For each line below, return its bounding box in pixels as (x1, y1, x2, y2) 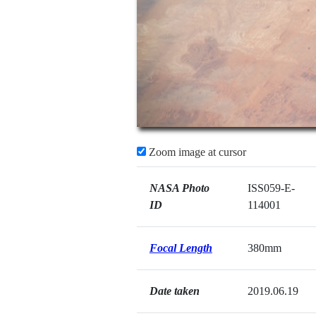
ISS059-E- (247, 182, 295, 194)
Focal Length (149, 242, 212, 254)
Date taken (149, 285, 200, 297)
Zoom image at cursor (145, 146, 246, 158)
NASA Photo (149, 182, 209, 194)
